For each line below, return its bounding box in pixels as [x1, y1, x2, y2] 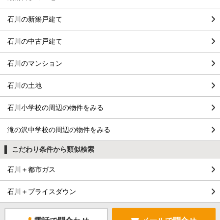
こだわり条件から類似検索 [11, 145, 94, 153]
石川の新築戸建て [7, 15, 62, 23]
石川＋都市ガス [7, 165, 55, 173]
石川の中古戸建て [7, 37, 62, 45]
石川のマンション [7, 59, 62, 67]
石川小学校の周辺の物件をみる [7, 103, 104, 111]
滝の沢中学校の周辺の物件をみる [7, 125, 110, 134]
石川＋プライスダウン [7, 187, 76, 195]
